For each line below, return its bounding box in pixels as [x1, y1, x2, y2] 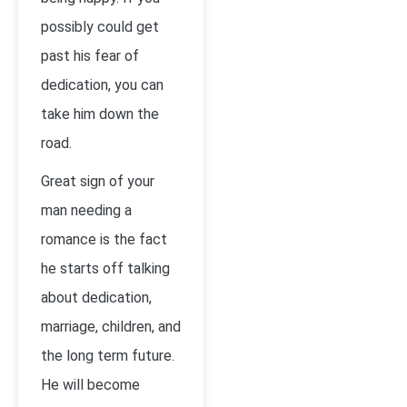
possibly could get [41, 18, 159, 35]
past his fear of [41, 47, 139, 65]
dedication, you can [41, 76, 164, 94]
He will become [41, 376, 140, 393]
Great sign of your [41, 173, 154, 190]
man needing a [41, 202, 132, 219]
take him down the [41, 105, 159, 123]
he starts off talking [41, 260, 170, 277]
